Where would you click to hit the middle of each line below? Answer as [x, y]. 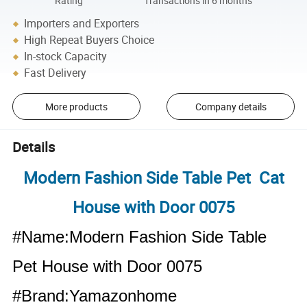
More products [76, 107]
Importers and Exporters [82, 24]
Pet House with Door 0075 [108, 267]
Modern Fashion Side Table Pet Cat [153, 178]
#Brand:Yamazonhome [95, 296]
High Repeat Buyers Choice [89, 40]
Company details [231, 107]
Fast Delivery [56, 73]
